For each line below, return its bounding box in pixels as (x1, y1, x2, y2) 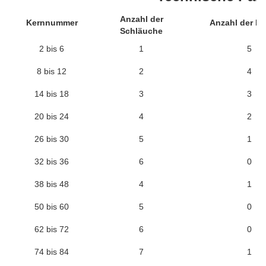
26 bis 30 (34, 134, 69, 144)
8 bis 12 (37, 66, 66, 76)
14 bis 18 (34, 89, 69, 99)
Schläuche (120, 26, 163, 36)
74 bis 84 (34, 247, 69, 256)
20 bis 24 (34, 112, 69, 121)
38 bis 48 (34, 179, 69, 189)
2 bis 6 (39, 44, 64, 53)
